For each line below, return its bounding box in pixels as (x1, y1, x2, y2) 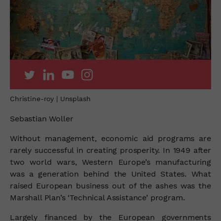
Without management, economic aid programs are (10, 133, 211, 143)
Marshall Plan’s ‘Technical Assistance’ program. (10, 192, 187, 202)
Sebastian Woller (10, 113, 74, 123)
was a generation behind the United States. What (10, 169, 211, 179)
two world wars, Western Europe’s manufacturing (10, 157, 211, 167)
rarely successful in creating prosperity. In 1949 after (10, 145, 211, 155)
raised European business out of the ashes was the (10, 181, 211, 190)
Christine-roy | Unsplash (10, 94, 91, 103)
